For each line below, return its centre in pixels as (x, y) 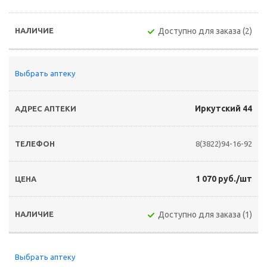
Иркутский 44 (223, 108)
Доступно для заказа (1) (205, 215)
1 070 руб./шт (224, 179)
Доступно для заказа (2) (205, 31)
